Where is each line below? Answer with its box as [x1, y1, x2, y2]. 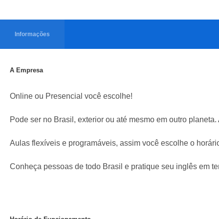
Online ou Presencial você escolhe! [10, 92, 132, 100]
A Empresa [10, 66, 43, 74]
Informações [15, 31, 50, 38]
